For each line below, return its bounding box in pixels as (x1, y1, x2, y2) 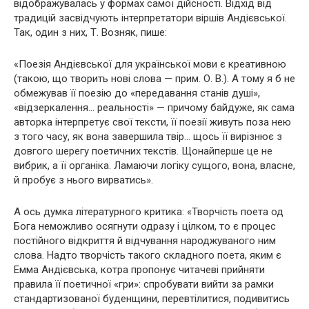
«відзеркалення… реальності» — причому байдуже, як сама (14, 101, 295, 114)
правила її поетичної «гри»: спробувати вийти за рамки (14, 278, 274, 291)
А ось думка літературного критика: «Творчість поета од (14, 206, 283, 219)
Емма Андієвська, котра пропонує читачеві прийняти (14, 263, 265, 277)
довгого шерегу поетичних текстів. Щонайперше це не (14, 145, 272, 158)
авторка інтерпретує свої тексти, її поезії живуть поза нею (14, 116, 291, 129)
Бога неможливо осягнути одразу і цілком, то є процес (14, 220, 276, 233)
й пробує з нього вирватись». (14, 174, 153, 187)
